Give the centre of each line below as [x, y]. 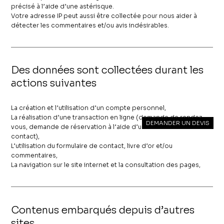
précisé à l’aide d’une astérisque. [63, 6]
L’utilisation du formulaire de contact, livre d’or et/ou [92, 145]
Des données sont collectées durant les [107, 70]
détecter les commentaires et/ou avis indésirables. [90, 25]
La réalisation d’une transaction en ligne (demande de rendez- [108, 117]
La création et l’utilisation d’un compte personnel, [89, 107]
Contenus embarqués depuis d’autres [103, 210]
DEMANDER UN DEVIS [177, 123]
